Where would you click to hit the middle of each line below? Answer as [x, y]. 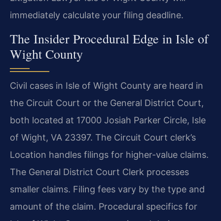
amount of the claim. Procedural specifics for [104, 206]
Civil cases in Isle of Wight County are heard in [107, 85]
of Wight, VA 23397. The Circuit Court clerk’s [103, 137]
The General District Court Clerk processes [99, 172]
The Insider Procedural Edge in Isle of [109, 38]
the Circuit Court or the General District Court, [107, 103]
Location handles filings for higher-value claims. [109, 154]
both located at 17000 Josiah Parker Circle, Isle [108, 120]
